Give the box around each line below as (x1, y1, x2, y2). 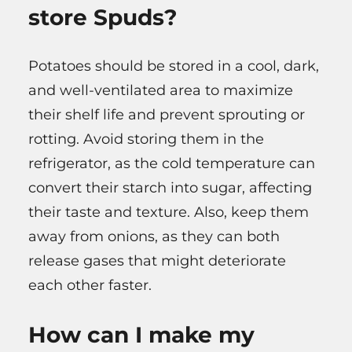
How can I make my (28, 321, 255, 348)
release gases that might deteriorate (28, 251, 286, 269)
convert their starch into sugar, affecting (28, 178, 312, 196)
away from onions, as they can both (28, 227, 280, 245)
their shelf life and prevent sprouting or (28, 105, 305, 123)
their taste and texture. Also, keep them (28, 203, 309, 221)
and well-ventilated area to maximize (28, 81, 293, 99)
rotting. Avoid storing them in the (28, 130, 264, 148)
